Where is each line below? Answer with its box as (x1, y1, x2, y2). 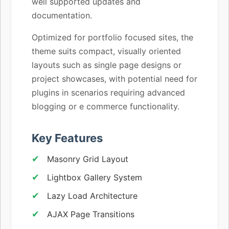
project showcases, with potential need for (32, 73, 197, 84)
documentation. (32, 10, 92, 20)
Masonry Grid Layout (47, 153, 128, 164)
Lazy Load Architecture (47, 190, 138, 201)
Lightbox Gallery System (47, 172, 142, 182)
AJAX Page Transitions (47, 209, 134, 219)
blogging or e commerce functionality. (32, 101, 179, 111)
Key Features (32, 131, 103, 145)
